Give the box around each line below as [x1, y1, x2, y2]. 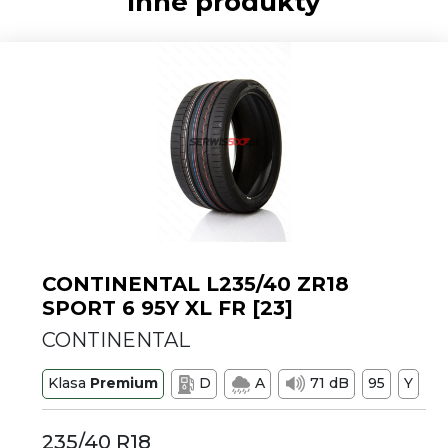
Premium [90, 374, 159, 392]
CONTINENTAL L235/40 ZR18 [42, 272, 350, 296]
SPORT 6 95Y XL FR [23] [42, 296, 294, 320]
